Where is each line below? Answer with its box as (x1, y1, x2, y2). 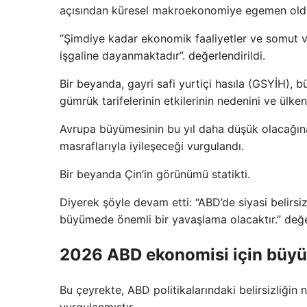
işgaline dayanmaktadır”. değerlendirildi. (60, 49, 265, 63)
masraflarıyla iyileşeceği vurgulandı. (60, 139, 244, 153)
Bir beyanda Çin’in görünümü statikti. (60, 167, 250, 182)
